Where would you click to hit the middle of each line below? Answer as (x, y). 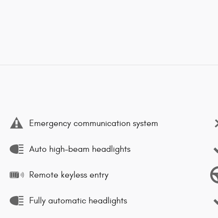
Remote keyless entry (69, 175)
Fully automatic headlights (78, 200)
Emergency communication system (94, 123)
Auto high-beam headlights (80, 149)
